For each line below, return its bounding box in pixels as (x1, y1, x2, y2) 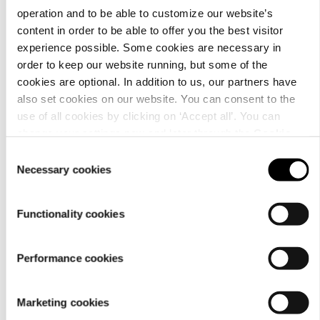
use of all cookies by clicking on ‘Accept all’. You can (16, 109, 280, 122)
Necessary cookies (16, 163, 111, 176)
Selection (5, 166, 49, 179)
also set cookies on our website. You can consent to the (16, 92, 295, 105)
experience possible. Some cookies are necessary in (16, 41, 281, 54)
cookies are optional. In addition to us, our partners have (16, 75, 296, 88)
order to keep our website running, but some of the (16, 58, 267, 71)
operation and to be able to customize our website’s (16, 6, 273, 19)
